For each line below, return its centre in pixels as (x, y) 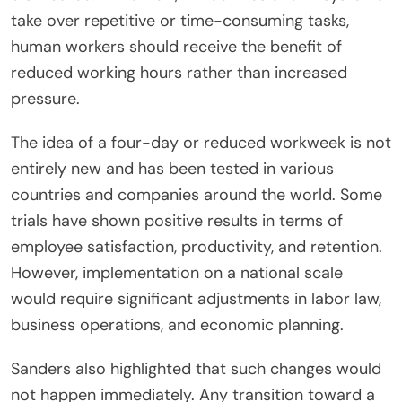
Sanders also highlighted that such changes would (196, 368)
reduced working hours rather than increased (179, 72)
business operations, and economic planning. (177, 324)
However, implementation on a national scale (177, 272)
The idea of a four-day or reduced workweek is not (201, 142)
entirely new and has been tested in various (172, 168)
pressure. (45, 98)
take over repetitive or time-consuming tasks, (180, 20)
